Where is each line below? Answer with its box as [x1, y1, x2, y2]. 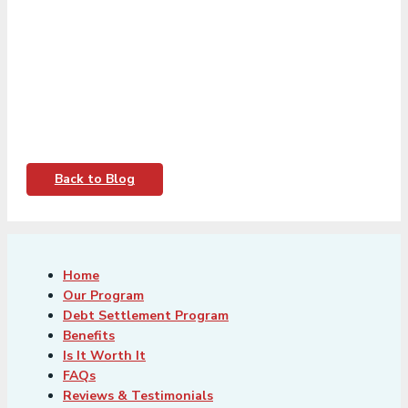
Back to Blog [54, 170, 135, 189]
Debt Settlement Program [63, 307, 229, 325]
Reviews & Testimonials [63, 387, 213, 405]
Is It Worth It [63, 347, 146, 365]
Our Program [63, 287, 144, 305]
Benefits [63, 327, 115, 345]
